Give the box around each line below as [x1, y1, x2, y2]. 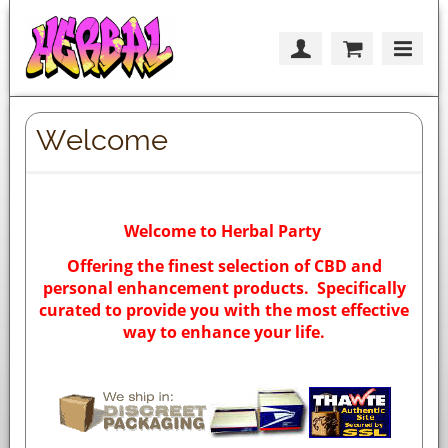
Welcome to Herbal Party [123, 220, 325, 243]
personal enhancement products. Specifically [42, 277, 406, 300]
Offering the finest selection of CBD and [66, 255, 382, 278]
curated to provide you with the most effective [39, 299, 409, 322]
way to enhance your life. [123, 321, 325, 344]
